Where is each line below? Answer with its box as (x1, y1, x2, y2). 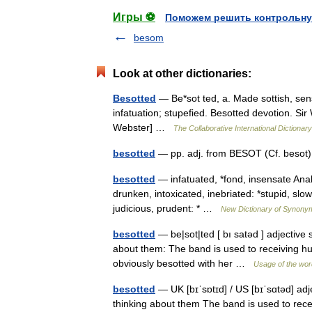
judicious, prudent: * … (113, 203, 221, 214)
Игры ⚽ (113, 11, 155, 23)
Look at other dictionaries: (113, 68, 251, 79)
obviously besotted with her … (113, 258, 253, 269)
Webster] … (113, 122, 173, 133)
